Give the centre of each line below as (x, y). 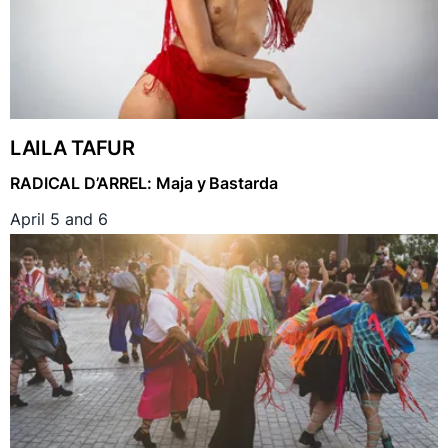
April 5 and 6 (59, 219)
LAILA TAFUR (72, 148)
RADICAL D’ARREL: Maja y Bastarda (144, 183)
